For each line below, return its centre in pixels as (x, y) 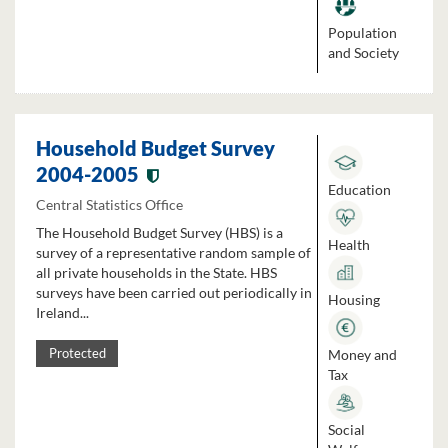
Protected (77, 354)
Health (349, 244)
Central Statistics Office (109, 204)
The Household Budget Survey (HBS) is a (159, 233)
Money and (362, 354)
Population (362, 32)
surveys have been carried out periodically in (174, 293)
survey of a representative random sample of (173, 253)
